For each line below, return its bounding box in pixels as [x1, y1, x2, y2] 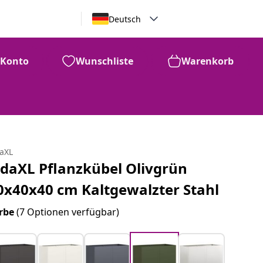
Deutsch [108, 13, 141, 25]
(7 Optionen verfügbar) [16, 205, 120, 218]
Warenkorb [181, 55, 234, 68]
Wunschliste [76, 55, 133, 68]
